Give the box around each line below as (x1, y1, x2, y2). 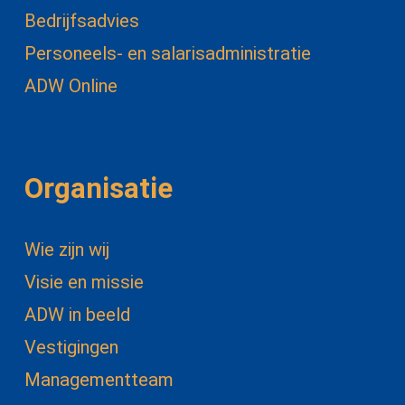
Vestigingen (24, 335, 118, 358)
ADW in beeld (24, 303, 130, 325)
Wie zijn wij (24, 238, 109, 260)
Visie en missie (24, 270, 144, 293)
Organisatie (24, 171, 173, 205)
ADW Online (24, 75, 118, 98)
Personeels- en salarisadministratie (24, 42, 311, 65)
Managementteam (24, 368, 174, 391)
